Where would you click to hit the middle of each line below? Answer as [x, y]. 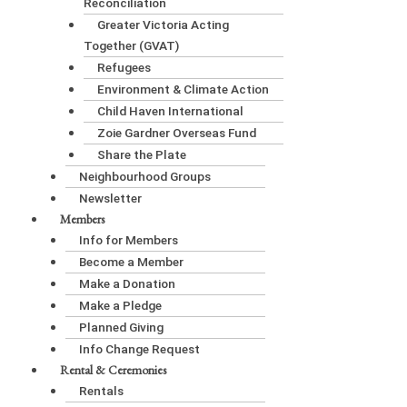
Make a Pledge [120, 306]
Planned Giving [121, 328]
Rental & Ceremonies [114, 370]
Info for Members [128, 240]
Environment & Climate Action [184, 89]
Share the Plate [142, 155]
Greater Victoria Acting [164, 25]
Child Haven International [171, 111]
